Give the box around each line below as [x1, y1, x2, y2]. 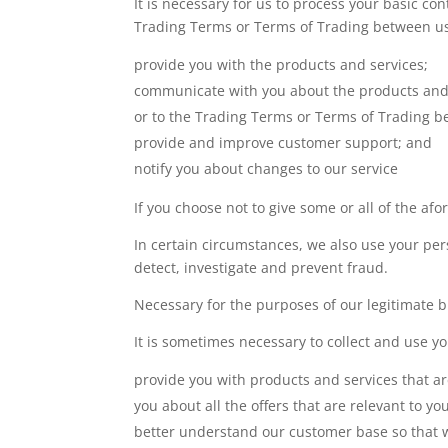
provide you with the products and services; [134, 54, 429, 74]
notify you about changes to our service [134, 158, 399, 178]
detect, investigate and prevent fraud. [134, 257, 389, 277]
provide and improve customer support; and [134, 132, 433, 152]
